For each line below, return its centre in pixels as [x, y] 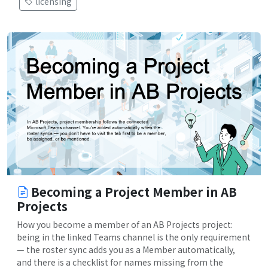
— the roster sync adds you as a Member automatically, [126, 249]
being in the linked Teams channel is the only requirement [134, 237]
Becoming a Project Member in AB [134, 191]
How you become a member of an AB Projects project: [125, 224]
